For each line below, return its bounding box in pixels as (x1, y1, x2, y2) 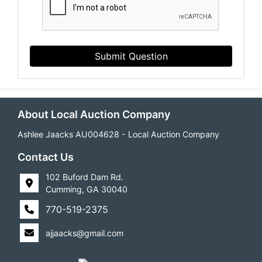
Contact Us (18, 151, 74, 163)
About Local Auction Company (18, 108, 170, 120)
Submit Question (94, 50, 168, 62)
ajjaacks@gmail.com (46, 227, 123, 238)
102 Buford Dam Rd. (46, 172, 123, 182)
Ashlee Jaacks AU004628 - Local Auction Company (18, 129, 219, 139)
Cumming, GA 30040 (46, 184, 127, 194)
